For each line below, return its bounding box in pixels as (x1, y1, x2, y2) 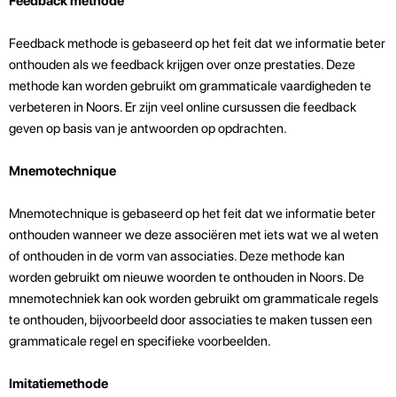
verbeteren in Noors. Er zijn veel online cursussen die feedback (9, 98, 356, 115)
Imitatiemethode (9, 375, 108, 392)
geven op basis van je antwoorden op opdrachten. (9, 120, 287, 136)
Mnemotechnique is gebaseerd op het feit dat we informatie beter (9, 205, 376, 222)
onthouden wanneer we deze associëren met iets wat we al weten (9, 226, 378, 243)
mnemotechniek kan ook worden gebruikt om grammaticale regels (9, 290, 378, 307)
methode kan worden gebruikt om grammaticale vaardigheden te (9, 77, 371, 94)
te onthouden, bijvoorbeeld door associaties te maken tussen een (9, 311, 372, 328)
